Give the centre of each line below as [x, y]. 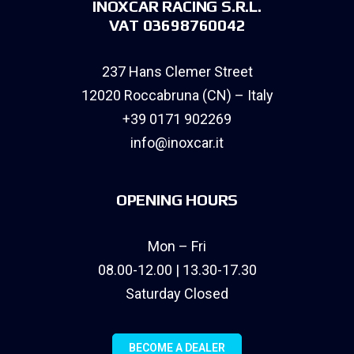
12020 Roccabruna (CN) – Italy [177, 95]
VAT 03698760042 [177, 24]
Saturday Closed [177, 293]
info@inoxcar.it [177, 142]
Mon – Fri [177, 246]
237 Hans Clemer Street [177, 71]
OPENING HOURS [177, 199]
